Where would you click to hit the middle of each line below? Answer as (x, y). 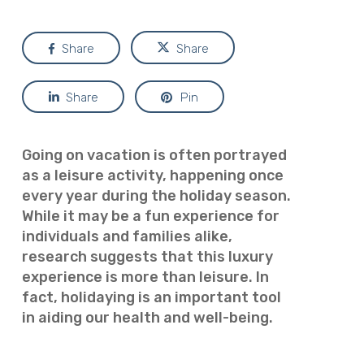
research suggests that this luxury (147, 257)
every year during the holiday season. (156, 196)
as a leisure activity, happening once (152, 175)
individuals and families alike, (127, 236)
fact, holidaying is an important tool (151, 297)
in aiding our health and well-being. (147, 318)
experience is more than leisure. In (145, 277)
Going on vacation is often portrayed (154, 155)
